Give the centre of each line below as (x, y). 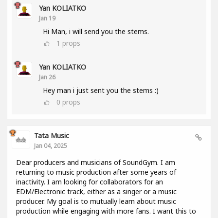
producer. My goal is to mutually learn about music (96, 201)
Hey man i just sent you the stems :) (101, 91)
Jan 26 (47, 77)
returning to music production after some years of (96, 172)
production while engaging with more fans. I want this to (106, 211)
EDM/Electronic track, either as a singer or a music (96, 192)
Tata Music (52, 136)
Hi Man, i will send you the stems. (96, 32)
